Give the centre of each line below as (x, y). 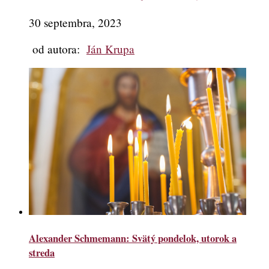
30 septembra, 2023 (75, 22)
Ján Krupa (110, 49)
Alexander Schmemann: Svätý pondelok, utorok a (133, 239)
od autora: (58, 49)
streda (42, 253)
